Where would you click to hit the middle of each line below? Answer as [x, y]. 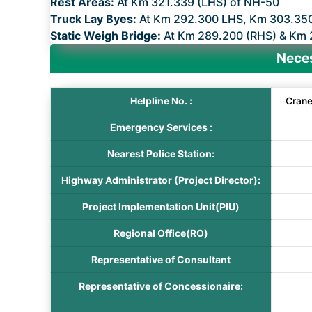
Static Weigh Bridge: [107, 36]
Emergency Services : [161, 127]
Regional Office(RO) [161, 233]
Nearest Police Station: [161, 154]
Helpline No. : [161, 101]
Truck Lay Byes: [95, 19]
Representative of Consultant [161, 259]
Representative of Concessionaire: [161, 286]
